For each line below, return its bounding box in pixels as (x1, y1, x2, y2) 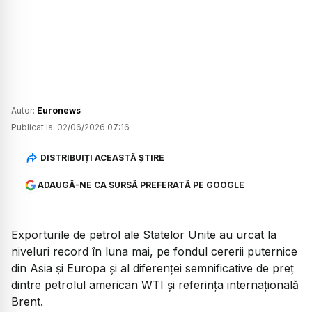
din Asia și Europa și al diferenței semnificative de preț (11, 261, 294, 276)
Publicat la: (11, 122, 55, 133)
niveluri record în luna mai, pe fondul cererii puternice (11, 244, 297, 259)
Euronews (37, 105, 81, 116)
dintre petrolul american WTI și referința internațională (11, 278, 299, 292)
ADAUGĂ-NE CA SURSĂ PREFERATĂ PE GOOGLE (37, 180, 244, 191)
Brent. (11, 295, 43, 309)
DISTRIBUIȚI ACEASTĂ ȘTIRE (40, 152, 164, 163)
